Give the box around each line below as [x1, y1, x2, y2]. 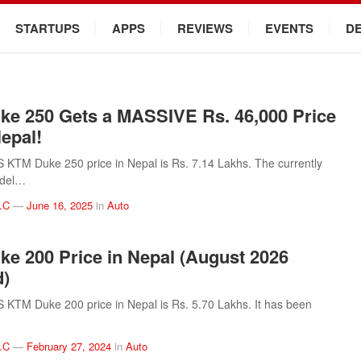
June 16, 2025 [27, 197, 93, 213]
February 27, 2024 [27, 338, 111, 354]
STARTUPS [15, 19, 80, 37]
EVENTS [265, 19, 313, 37]
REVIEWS [177, 19, 233, 37]
